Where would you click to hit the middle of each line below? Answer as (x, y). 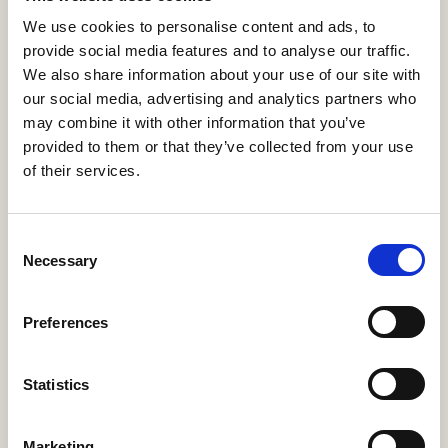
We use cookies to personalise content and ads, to (199, 26)
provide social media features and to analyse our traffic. (217, 50)
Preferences (66, 322)
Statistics (56, 384)
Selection (37, 263)
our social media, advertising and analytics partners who (219, 98)
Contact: (55, 281)
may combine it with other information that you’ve (194, 122)
